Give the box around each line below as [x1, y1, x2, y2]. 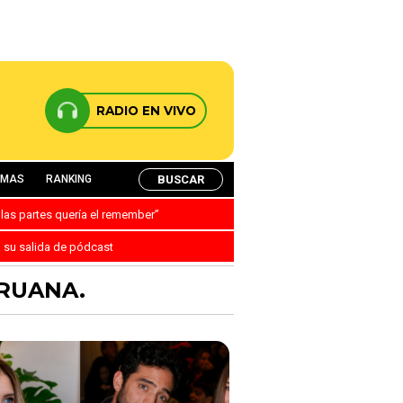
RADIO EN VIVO [96, 103, 196, 118]
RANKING [46, 173, 92, 185]
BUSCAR [157, 172, 204, 186]
